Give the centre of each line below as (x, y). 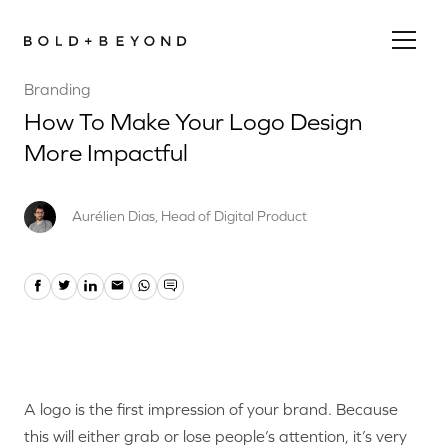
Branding (57, 89)
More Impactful (106, 152)
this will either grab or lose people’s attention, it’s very (215, 435)
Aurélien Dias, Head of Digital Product (189, 216)
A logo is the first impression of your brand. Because (211, 408)
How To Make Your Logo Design (193, 121)
